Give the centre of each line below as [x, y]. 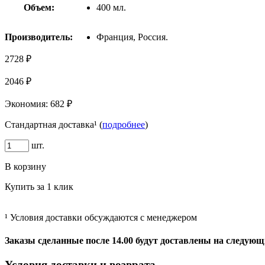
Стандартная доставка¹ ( [54, 124]
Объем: [39, 7]
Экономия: [28, 104]
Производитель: [39, 37]
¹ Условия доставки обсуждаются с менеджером [101, 217]
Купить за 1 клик [39, 186]
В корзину [25, 166]
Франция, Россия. [132, 37]
